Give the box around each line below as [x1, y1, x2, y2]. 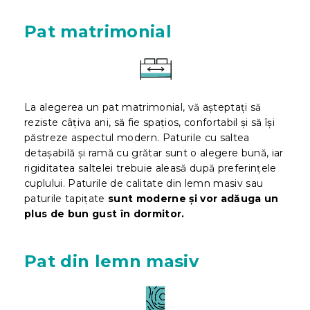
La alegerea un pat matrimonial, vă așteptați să [24, 100, 262, 113]
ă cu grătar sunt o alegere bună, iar [107, 146, 284, 159]
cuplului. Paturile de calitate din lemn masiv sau [24, 176, 264, 190]
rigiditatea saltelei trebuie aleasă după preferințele [24, 161, 277, 174]
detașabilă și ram [24, 146, 108, 159]
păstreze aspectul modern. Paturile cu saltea [24, 131, 250, 144]
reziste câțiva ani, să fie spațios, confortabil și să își [24, 116, 275, 129]
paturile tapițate [24, 192, 109, 205]
